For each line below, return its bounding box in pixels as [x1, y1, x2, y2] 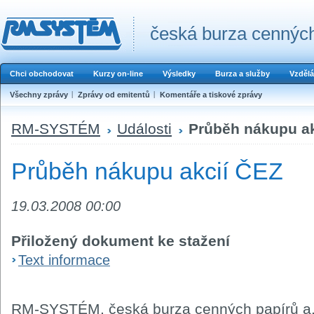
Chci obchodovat [10, 69, 74, 78]
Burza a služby [215, 69, 270, 78]
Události [117, 120, 172, 137]
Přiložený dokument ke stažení [11, 232, 230, 249]
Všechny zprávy [10, 90, 68, 99]
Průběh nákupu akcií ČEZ [11, 158, 283, 184]
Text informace [18, 252, 110, 268]
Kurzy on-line [93, 69, 143, 78]
